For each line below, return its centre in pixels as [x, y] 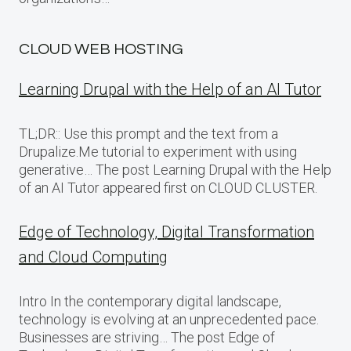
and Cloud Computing [93, 257]
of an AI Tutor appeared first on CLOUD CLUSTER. [168, 188]
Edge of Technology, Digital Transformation [166, 232]
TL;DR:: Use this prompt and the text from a [148, 134]
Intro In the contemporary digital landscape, [150, 301]
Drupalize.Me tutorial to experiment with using [158, 152]
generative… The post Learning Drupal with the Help [175, 170]
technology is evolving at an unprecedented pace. [169, 319]
